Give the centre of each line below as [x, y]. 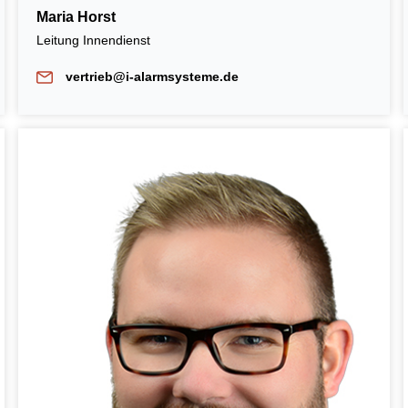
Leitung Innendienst [95, 40]
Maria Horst [76, 16]
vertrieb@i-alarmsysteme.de [152, 76]
